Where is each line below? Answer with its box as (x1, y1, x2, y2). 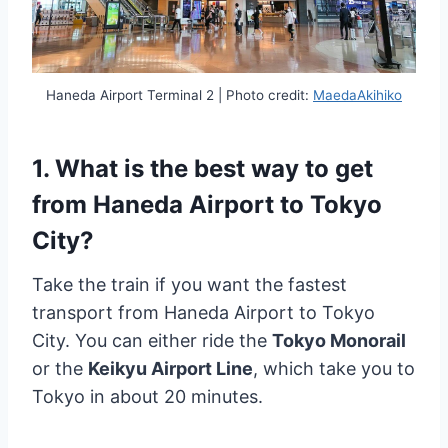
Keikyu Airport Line (88, 358, 253, 380)
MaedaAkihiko (313, 87, 402, 104)
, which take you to (253, 358, 415, 380)
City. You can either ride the (32, 330, 272, 352)
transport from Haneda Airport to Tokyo (32, 302, 375, 324)
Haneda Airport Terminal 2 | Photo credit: (46, 87, 313, 104)
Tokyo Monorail (272, 330, 406, 352)
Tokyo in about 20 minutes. (32, 386, 263, 408)
